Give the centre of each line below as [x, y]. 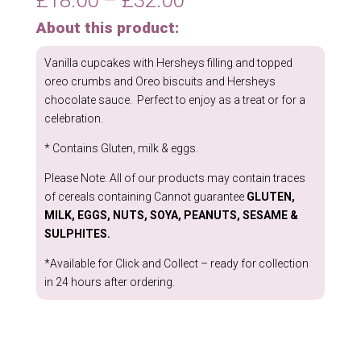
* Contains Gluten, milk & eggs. [121, 148]
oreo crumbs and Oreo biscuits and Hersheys [160, 81]
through [218, 54]
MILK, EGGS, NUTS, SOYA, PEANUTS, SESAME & [171, 215]
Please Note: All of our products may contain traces [174, 178]
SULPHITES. [77, 233]
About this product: [107, 27]
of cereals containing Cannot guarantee [145, 196]
